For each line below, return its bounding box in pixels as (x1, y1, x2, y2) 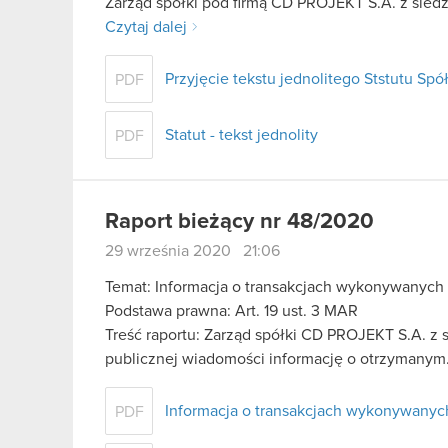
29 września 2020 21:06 (105, 243, 280, 260)
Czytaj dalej (105, 19, 187, 36)
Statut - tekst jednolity (165, 127, 318, 144)
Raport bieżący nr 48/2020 (105, 211, 374, 234)
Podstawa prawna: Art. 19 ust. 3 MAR (105, 302, 358, 319)
